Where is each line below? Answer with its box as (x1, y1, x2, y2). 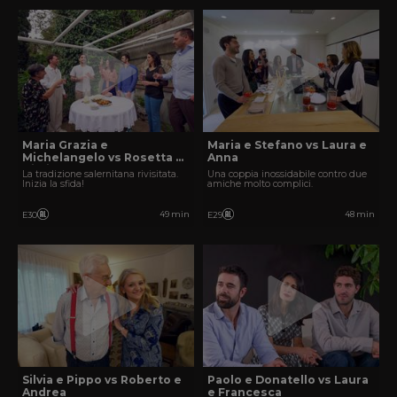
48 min (345, 209, 375, 220)
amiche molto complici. (207, 178, 313, 191)
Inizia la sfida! (22, 178, 84, 191)
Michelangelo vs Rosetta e (22, 151, 183, 164)
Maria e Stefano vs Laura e (207, 138, 367, 152)
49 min (160, 209, 190, 220)
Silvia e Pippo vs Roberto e (22, 372, 182, 386)
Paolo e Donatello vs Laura (207, 372, 369, 386)
